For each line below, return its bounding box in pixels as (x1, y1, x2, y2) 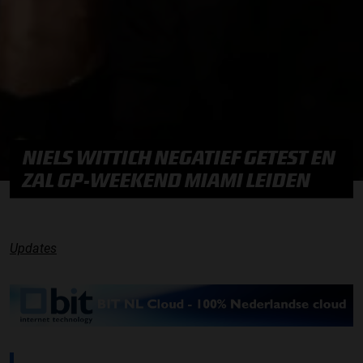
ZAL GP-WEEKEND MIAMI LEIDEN (23, 169, 310, 191)
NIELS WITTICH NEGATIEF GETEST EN (23, 146, 335, 169)
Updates (10, 240, 57, 256)
